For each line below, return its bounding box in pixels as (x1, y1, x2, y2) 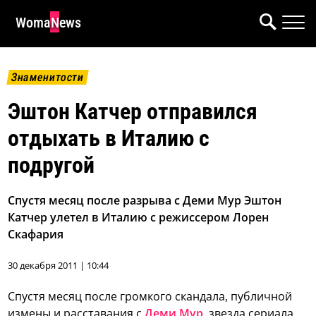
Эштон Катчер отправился (8, 98, 258, 126)
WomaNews (16, 14, 81, 31)
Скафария (8, 226, 64, 243)
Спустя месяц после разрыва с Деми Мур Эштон (8, 193, 282, 209)
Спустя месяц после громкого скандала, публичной (8, 288, 293, 305)
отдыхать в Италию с (8, 125, 210, 152)
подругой (8, 152, 95, 179)
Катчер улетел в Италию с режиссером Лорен (8, 209, 269, 226)
